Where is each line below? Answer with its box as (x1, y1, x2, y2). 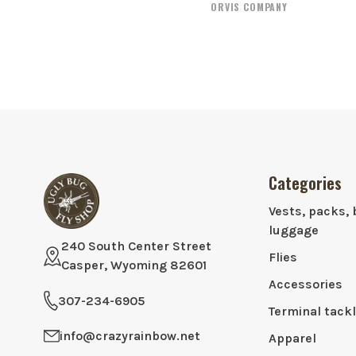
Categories (268, 171, 342, 195)
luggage (268, 222, 319, 238)
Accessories (268, 277, 342, 292)
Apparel (268, 331, 316, 346)
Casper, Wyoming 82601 (61, 257, 207, 273)
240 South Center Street (61, 238, 211, 254)
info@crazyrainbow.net (60, 328, 200, 344)
